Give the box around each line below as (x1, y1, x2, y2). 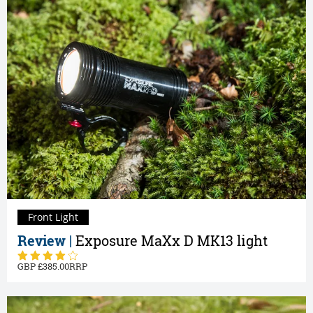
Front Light (28, 210, 78, 224)
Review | (17, 231, 75, 250)
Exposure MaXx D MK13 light (75, 231, 268, 250)
